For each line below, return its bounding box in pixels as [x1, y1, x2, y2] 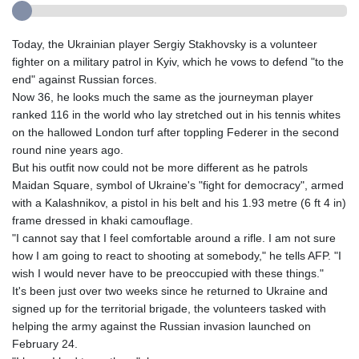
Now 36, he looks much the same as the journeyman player [12, 90, 313, 103]
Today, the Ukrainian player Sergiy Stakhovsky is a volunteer [12, 37, 317, 50]
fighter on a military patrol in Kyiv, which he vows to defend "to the [12, 54, 344, 68]
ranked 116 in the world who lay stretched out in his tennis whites [12, 107, 341, 121]
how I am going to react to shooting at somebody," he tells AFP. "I [12, 248, 341, 262]
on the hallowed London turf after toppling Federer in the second [12, 125, 339, 139]
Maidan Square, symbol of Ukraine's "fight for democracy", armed [12, 178, 344, 192]
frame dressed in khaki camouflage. [12, 213, 193, 227]
